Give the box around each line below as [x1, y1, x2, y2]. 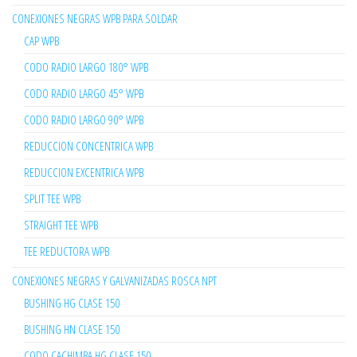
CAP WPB [24, 33, 59, 49]
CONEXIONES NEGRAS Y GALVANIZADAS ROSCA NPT [12, 273, 217, 289]
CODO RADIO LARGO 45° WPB [24, 85, 143, 102]
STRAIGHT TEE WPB [24, 217, 98, 233]
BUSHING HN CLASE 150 [24, 321, 120, 338]
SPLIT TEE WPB [24, 190, 80, 207]
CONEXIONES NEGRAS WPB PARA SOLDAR [12, 10, 178, 27]
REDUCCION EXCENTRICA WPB [24, 164, 143, 181]
